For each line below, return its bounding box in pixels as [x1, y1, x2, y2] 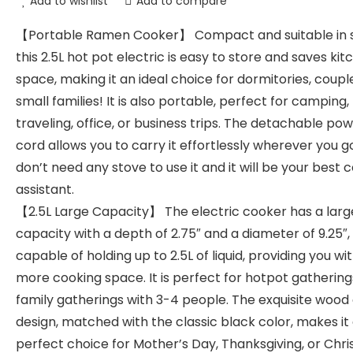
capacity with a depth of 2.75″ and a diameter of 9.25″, [16, 225, 350, 243]
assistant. [16, 180, 74, 199]
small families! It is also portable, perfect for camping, [16, 92, 349, 110]
